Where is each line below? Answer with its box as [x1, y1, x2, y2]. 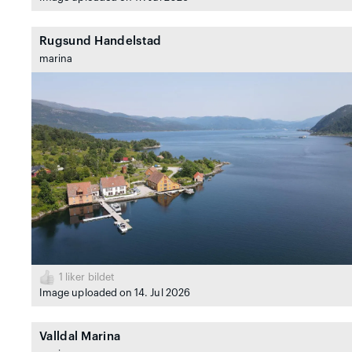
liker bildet [63, 272, 115, 282]
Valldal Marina [39, 330, 121, 343]
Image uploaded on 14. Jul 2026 [39, 288, 190, 298]
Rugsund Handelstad [39, 35, 162, 48]
